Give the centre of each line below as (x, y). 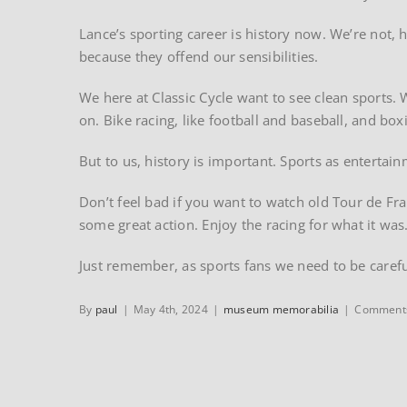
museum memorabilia (282, 309)
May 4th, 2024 (170, 309)
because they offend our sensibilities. (199, 56)
